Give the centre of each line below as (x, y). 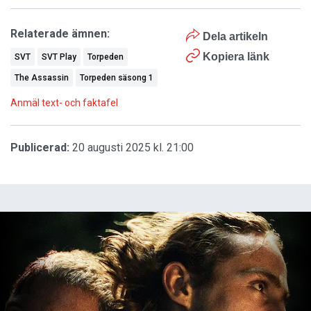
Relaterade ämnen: (60, 33)
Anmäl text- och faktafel (64, 102)
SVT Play (59, 57)
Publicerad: (40, 147)
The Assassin (42, 77)
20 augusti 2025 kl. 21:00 (133, 147)
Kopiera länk (236, 56)
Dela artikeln (234, 36)
